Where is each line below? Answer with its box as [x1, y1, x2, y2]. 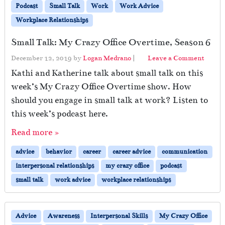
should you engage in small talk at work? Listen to [11, 94, 208, 105]
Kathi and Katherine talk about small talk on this [11, 67, 203, 78]
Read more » [11, 127, 59, 138]
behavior [45, 147, 72, 156]
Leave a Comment [148, 53, 204, 62]
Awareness [47, 211, 79, 220]
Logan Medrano [83, 53, 131, 62]
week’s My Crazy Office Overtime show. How [11, 81, 191, 92]
